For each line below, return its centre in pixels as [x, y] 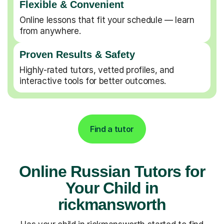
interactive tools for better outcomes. [93, 81]
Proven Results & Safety [77, 54]
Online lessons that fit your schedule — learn [107, 20]
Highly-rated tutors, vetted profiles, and [97, 70]
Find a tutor [112, 129]
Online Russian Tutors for [112, 171]
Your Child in [112, 188]
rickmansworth [112, 204]
